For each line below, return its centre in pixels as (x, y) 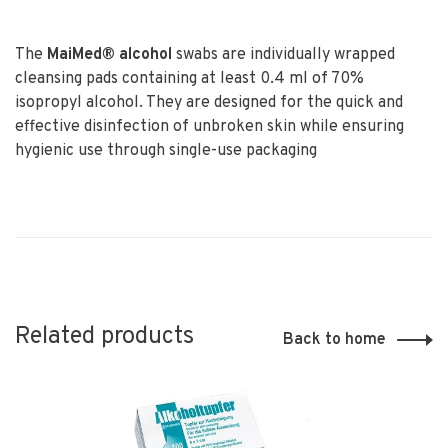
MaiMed (74, 55)
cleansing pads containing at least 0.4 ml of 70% (189, 79)
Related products (104, 337)
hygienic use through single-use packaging (166, 151)
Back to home (334, 340)
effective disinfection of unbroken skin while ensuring (209, 127)
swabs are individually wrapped (283, 55)
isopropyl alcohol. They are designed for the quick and (209, 103)
